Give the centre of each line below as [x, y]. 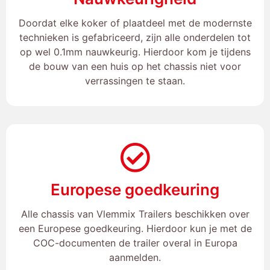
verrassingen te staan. [135, 80]
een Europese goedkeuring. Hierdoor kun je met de [135, 228]
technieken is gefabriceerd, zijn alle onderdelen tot [135, 37]
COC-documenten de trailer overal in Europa [135, 243]
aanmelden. [135, 257]
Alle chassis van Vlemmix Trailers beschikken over [135, 214]
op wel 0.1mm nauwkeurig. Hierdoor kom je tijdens [135, 52]
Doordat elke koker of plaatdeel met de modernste [135, 23]
